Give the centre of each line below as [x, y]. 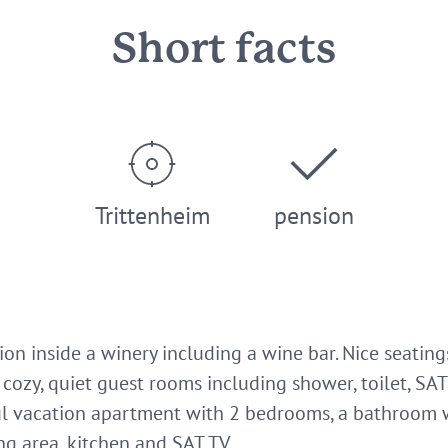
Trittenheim [152, 215]
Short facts [224, 50]
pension [313, 215]
